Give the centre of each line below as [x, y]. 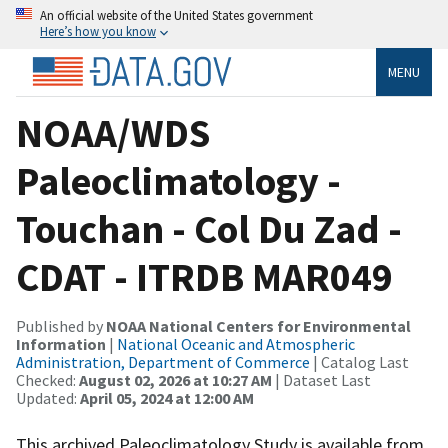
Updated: [48, 397]
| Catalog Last [359, 361]
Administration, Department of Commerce [163, 361]
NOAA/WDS [113, 132]
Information [61, 343]
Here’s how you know [98, 31]
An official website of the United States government [176, 15]
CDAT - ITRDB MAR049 [204, 276]
